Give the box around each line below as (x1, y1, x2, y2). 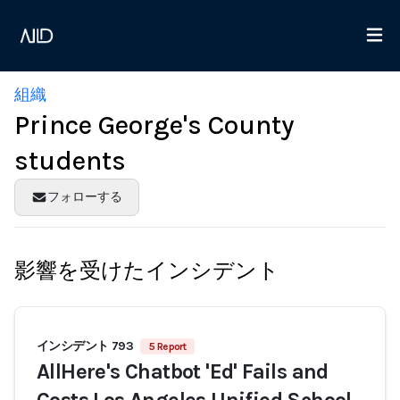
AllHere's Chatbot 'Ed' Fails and (37, 359, 329, 384)
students (14, 145, 126, 177)
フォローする (46, 189, 122, 204)
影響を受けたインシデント (14, 258, 279, 283)
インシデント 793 (37, 338, 133, 354)
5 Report (149, 340, 187, 353)
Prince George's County (14, 109, 294, 141)
